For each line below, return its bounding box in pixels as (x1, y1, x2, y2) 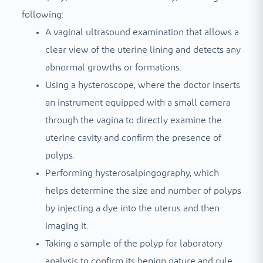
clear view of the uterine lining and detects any (45, 45, 241, 55)
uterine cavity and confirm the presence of (45, 133, 221, 143)
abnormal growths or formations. (45, 62, 181, 72)
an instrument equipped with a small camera (45, 97, 231, 107)
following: (21, 9, 63, 19)
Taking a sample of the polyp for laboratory (45, 238, 222, 248)
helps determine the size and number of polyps (45, 186, 241, 195)
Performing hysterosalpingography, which (45, 168, 219, 178)
